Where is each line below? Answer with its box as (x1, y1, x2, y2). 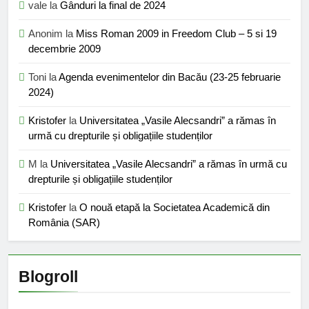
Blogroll (19, 268, 78, 286)
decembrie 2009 (28, 43, 101, 55)
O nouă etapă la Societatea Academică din (79, 201, 270, 214)
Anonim (28, 28, 63, 40)
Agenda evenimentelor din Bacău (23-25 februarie (59, 71, 281, 83)
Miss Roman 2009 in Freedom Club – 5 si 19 (76, 28, 277, 40)
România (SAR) (28, 217, 100, 229)
